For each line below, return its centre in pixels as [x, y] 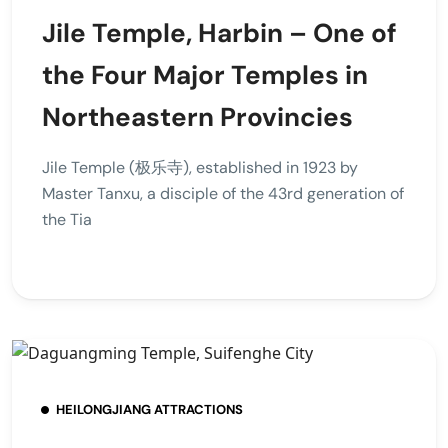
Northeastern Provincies [197, 116]
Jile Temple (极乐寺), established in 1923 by [200, 167]
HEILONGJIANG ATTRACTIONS [149, 410]
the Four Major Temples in [205, 74]
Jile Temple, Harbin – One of [219, 32]
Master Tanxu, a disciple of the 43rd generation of [223, 193]
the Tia [67, 219]
